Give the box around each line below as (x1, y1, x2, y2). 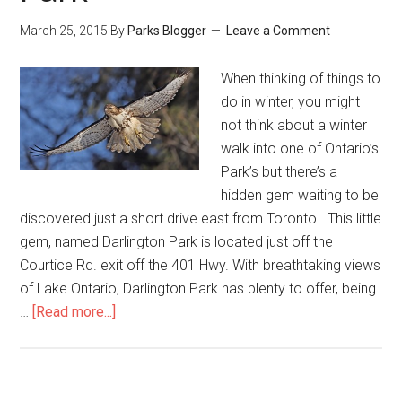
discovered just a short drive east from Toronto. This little (20, 209, 382, 227)
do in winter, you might (221, 92, 361, 110)
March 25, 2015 (20, 22, 109, 38)
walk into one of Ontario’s (221, 139, 380, 157)
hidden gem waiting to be (221, 186, 380, 204)
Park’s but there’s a (221, 162, 338, 180)
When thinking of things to (221, 69, 381, 87)
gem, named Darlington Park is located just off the (20, 232, 334, 250)
